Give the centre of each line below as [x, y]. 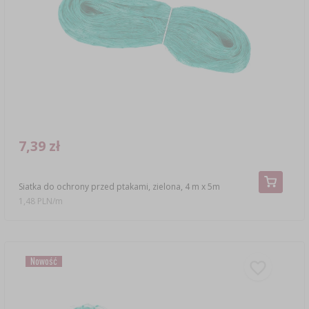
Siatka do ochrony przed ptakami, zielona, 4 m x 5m [119, 186]
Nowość [43, 261]
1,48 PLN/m [41, 201]
